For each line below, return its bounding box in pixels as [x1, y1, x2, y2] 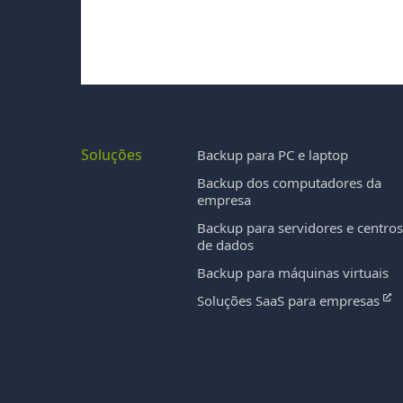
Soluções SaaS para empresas [197, 291, 384, 309]
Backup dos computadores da [197, 174, 382, 192]
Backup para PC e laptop [197, 146, 349, 164]
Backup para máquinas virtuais [197, 264, 390, 282]
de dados [197, 236, 255, 254]
